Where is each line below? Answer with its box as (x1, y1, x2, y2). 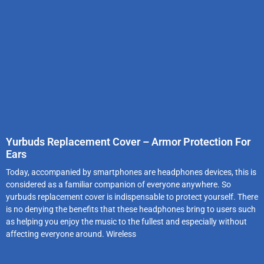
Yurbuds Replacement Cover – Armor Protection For (6, 135, 250, 148)
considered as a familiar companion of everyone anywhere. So (6, 179, 231, 189)
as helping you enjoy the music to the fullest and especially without (6, 216, 247, 226)
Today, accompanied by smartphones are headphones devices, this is (6, 167, 256, 177)
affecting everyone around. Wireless (6, 229, 136, 239)
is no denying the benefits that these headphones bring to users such (6, 204, 256, 214)
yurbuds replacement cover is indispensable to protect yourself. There (6, 192, 258, 202)
